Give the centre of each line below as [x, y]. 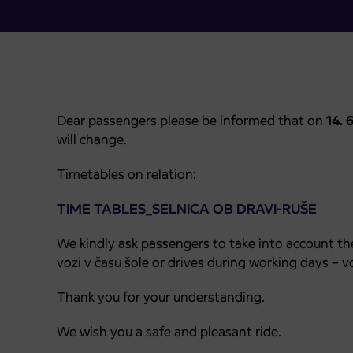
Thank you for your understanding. [161, 297]
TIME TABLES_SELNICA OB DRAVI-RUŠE [187, 209]
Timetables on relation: [126, 174]
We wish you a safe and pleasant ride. [169, 332]
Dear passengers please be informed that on [191, 121]
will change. [92, 139]
